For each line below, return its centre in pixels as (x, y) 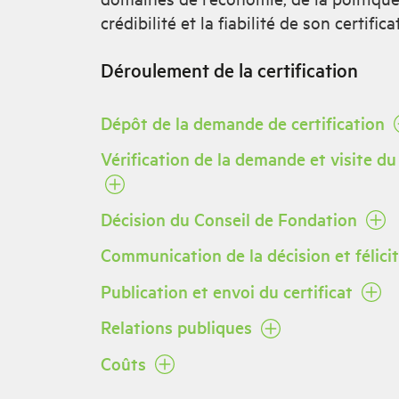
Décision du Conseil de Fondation (231, 219)
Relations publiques (179, 327)
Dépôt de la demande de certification (245, 122)
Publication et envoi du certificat (229, 291)
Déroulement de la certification (229, 69)
